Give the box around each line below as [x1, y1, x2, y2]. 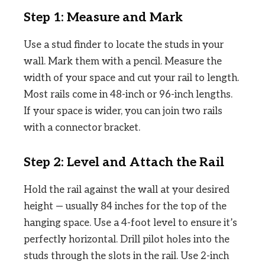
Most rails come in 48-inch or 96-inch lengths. [24, 89, 232, 101]
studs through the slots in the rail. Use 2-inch [24, 250, 229, 263]
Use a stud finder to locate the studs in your [24, 39, 224, 51]
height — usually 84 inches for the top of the [24, 201, 227, 213]
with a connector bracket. [24, 122, 140, 134]
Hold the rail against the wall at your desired [24, 184, 230, 196]
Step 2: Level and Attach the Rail [24, 155, 224, 170]
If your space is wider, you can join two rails [24, 105, 222, 118]
